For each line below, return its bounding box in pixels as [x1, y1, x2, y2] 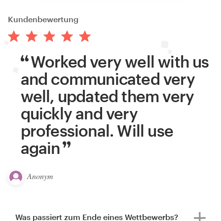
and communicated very [20, 70, 195, 88]
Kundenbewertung [8, 14, 78, 24]
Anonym [27, 170, 53, 181]
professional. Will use [20, 121, 173, 140]
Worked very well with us [30, 52, 209, 71]
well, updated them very [20, 87, 194, 106]
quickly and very [20, 104, 138, 123]
